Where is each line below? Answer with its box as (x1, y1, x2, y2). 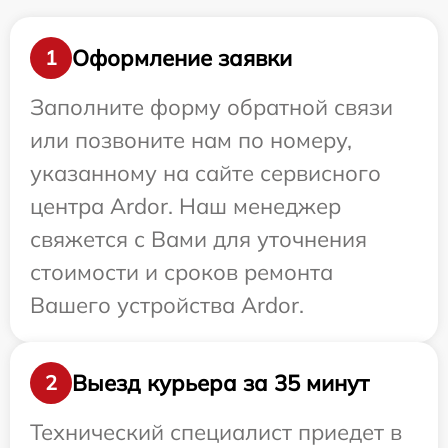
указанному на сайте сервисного (30, 159, 381, 187)
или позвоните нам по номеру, (30, 126, 352, 154)
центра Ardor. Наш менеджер (30, 192, 341, 220)
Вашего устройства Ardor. (30, 291, 304, 319)
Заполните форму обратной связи (30, 93, 393, 121)
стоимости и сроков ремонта (30, 258, 333, 286)
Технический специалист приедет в (30, 418, 402, 446)
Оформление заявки (72, 43, 292, 72)
